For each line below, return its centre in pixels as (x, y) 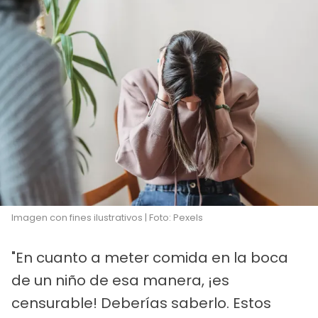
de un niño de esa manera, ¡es (120, 280)
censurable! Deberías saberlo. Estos (141, 303)
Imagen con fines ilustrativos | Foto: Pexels (107, 217)
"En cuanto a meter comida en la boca (150, 257)
